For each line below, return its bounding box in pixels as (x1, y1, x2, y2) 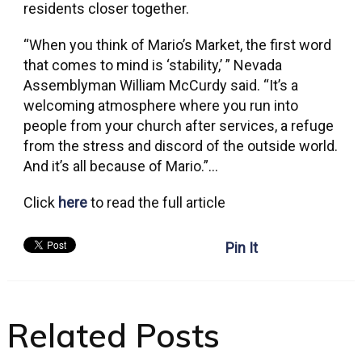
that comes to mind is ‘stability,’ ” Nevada (23, 57, 282, 74)
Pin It (225, 239, 258, 256)
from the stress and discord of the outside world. (23, 137, 338, 154)
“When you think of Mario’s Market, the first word (23, 36, 331, 53)
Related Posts (6, 315, 220, 356)
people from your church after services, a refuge (23, 117, 334, 134)
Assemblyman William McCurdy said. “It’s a (23, 77, 298, 94)
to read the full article (86, 194, 225, 211)
